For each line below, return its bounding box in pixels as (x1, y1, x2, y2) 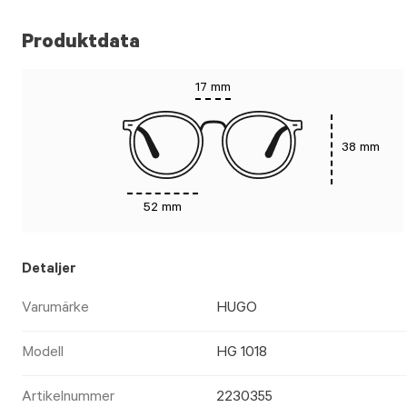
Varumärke (22, 301, 89, 317)
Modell (22, 345, 64, 362)
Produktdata (22, 33, 140, 55)
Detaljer (22, 262, 76, 278)
